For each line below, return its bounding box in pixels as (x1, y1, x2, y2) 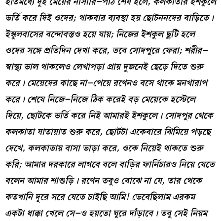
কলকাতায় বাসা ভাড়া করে (28, 141, 116, 156)
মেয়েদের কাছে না (27, 76, 87, 91)
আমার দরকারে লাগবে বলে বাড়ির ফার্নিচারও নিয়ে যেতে (24, 157, 215, 172)
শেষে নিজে (27, 92, 64, 107)
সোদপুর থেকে (165, 109, 213, 123)
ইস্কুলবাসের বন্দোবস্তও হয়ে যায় (5, 27, 110, 42)
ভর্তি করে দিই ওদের (5, 11, 73, 26)
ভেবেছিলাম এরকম (132, 190, 195, 205)
